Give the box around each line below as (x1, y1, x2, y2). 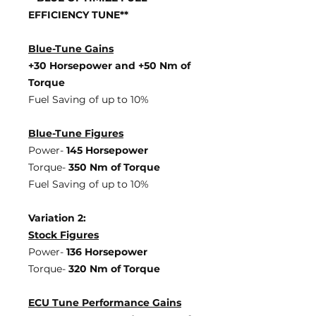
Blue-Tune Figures (28, 127, 123, 140)
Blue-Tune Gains (28, 42, 114, 55)
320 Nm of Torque (68, 262, 160, 275)
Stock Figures (28, 229, 99, 241)
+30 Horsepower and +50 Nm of (28, 59, 190, 72)
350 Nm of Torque (68, 161, 160, 174)
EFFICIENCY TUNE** (28, 8, 128, 21)
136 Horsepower (66, 245, 147, 258)
